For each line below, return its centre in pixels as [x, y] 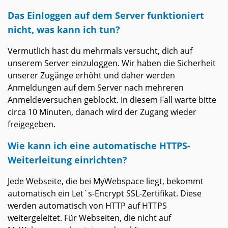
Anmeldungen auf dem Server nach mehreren [96, 88]
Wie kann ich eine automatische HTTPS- [99, 146]
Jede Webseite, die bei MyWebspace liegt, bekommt [106, 181]
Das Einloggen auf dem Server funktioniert [106, 15]
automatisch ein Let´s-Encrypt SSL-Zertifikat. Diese [105, 194]
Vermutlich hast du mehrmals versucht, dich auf [100, 51]
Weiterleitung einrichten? [67, 160]
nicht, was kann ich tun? [64, 30]
